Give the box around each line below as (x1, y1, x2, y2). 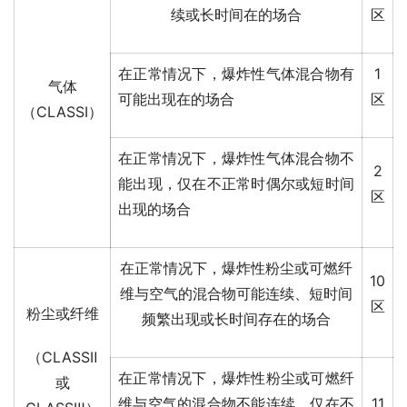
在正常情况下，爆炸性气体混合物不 (118, 149, 354, 168)
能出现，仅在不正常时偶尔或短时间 (118, 174, 354, 194)
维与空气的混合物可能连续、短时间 (120, 284, 352, 303)
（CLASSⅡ (27, 348, 97, 367)
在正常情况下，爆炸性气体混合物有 (118, 65, 354, 84)
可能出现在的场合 (118, 90, 234, 109)
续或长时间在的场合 (171, 5, 302, 25)
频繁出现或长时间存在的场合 (142, 310, 331, 329)
